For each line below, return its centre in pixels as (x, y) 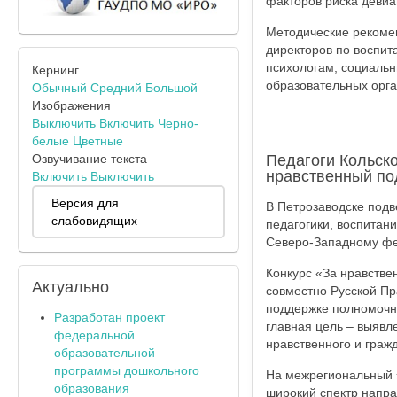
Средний (116, 87)
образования (92, 388)
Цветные (98, 140)
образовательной (105, 352)
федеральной (94, 335)
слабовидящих (94, 220)
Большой (171, 87)
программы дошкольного (127, 370)
